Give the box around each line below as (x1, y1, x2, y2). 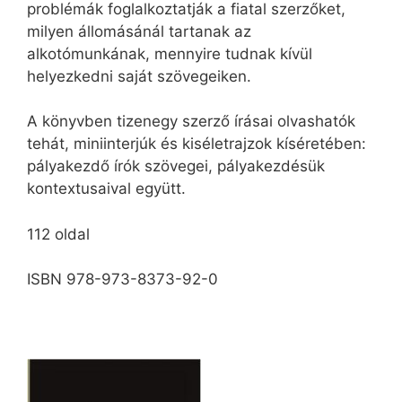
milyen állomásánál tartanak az (27, 22, 251, 40)
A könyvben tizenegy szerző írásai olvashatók (27, 112, 355, 131)
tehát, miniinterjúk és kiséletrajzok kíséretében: (27, 135, 366, 153)
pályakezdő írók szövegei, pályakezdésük (27, 157, 325, 176)
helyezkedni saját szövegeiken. (27, 66, 251, 85)
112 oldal (27, 224, 90, 243)
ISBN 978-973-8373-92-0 (27, 270, 218, 289)
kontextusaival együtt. (27, 179, 186, 198)
